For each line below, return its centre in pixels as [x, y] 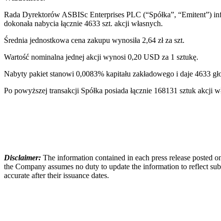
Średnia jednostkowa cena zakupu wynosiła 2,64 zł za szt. [94, 40]
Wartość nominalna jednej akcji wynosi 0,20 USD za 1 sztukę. [101, 57]
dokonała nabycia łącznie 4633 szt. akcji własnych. [83, 23]
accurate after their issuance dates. [56, 175]
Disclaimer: [23, 157]
